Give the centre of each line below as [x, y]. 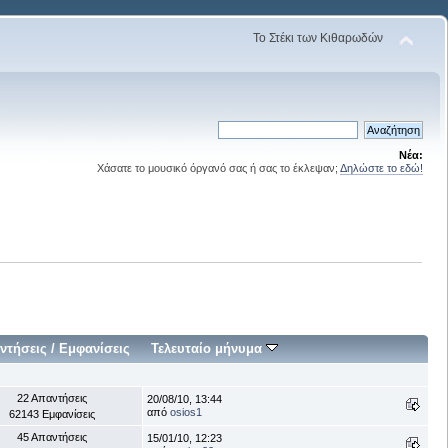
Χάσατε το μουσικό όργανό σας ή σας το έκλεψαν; [218, 168]
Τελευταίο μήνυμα [209, 348]
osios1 [186, 411]
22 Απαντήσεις [51, 397]
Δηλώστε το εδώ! [381, 168]
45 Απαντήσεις [51, 436]
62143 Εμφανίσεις [51, 413]
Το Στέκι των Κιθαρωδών [318, 38]
